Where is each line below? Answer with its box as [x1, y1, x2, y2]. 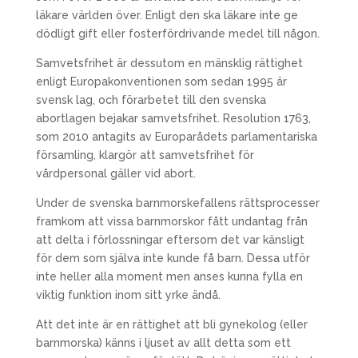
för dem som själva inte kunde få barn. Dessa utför [35, 252, 310, 265]
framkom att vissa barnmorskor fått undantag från [35, 215, 308, 228]
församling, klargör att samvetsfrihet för [35, 149, 254, 161]
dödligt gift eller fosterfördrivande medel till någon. [35, 27, 320, 40]
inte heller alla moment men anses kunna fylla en [35, 270, 303, 283]
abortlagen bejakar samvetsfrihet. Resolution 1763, [35, 112, 311, 125]
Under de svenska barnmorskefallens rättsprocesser [35, 197, 320, 209]
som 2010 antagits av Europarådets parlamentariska [35, 130, 317, 143]
